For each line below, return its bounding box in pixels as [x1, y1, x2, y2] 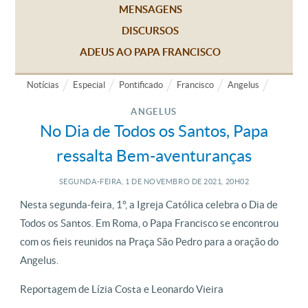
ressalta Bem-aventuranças [56, 146, 252, 165]
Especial [73, 80, 105, 90]
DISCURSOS [122, 25, 179, 36]
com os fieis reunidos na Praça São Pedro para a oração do [20, 236, 278, 247]
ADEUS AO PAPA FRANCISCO [80, 46, 221, 58]
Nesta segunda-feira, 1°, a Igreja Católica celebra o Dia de [20, 199, 278, 210]
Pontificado [119, 80, 163, 90]
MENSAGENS [118, 3, 182, 15]
